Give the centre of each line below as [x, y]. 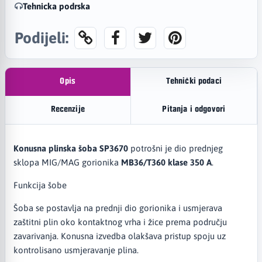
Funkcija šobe [40, 185]
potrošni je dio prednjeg [175, 148]
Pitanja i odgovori [194, 110]
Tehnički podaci [194, 82]
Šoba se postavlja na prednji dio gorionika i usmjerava [118, 208]
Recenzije [68, 110]
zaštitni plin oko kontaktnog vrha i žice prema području [120, 222]
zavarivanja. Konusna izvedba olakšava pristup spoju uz [119, 236]
